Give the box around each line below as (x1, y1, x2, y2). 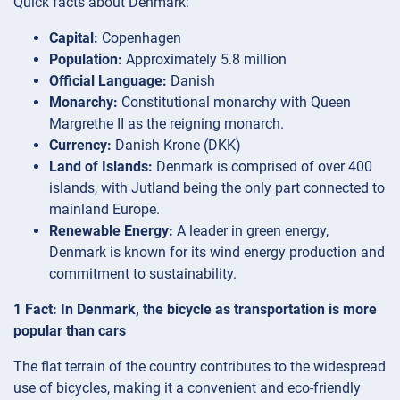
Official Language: (49, 71, 167, 89)
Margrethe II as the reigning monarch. (49, 114, 284, 132)
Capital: (49, 29, 98, 46)
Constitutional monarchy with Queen (118, 93, 351, 111)
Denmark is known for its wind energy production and (49, 243, 385, 261)
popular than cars (13, 321, 126, 339)
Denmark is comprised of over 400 (153, 157, 372, 175)
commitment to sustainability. (49, 264, 237, 282)
